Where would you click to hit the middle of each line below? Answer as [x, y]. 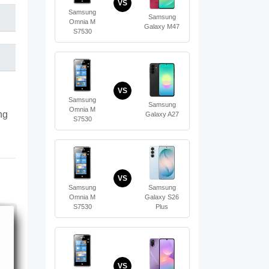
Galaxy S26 [162, 197]
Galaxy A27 [162, 114]
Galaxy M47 [162, 26]
